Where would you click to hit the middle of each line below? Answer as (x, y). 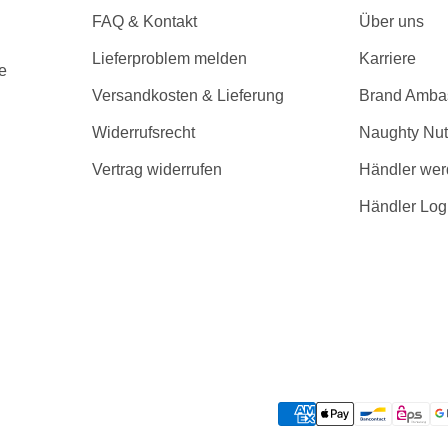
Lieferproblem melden (169, 58)
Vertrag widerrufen (156, 169)
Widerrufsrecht (143, 132)
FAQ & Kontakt (144, 21)
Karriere (388, 58)
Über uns (392, 21)
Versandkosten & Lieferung (187, 95)
